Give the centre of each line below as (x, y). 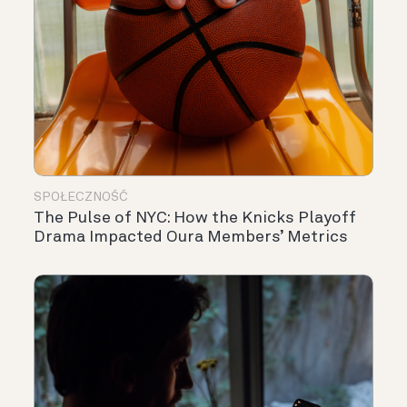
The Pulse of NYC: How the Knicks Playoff (195, 218)
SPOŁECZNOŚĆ (81, 198)
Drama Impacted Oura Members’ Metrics (191, 238)
